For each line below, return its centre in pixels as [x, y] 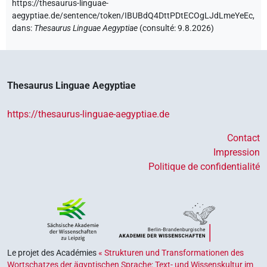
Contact [243, 138]
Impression [237, 153]
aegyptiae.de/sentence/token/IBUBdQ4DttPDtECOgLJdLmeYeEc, [133, 16]
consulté [158, 29]
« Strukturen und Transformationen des [171, 253]
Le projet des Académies [53, 253]
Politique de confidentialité [204, 167]
